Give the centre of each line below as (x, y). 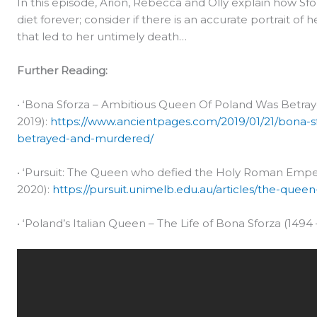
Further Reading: (64, 71)
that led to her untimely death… (102, 37)
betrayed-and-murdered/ (85, 139)
